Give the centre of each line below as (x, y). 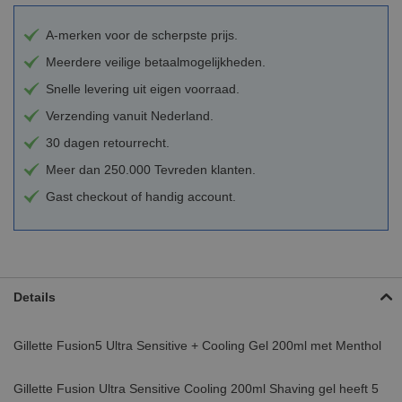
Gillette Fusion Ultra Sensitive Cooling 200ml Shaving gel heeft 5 (196, 388)
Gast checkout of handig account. (141, 196)
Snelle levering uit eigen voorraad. (143, 88)
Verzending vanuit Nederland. (130, 115)
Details (35, 297)
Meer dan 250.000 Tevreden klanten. (151, 169)
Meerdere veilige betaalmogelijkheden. (156, 61)
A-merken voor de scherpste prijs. (142, 35)
